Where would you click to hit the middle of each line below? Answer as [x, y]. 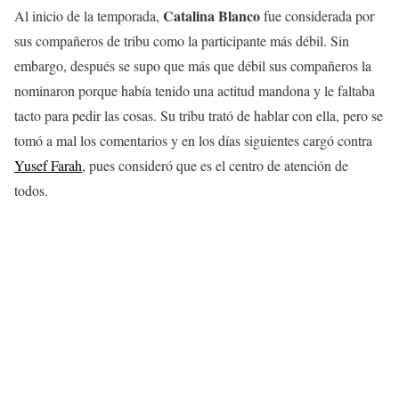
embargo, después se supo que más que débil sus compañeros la [193, 65]
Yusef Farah [48, 165]
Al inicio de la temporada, [89, 16]
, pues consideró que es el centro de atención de [215, 165]
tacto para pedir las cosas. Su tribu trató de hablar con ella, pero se [199, 115]
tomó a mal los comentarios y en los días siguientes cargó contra [193, 140]
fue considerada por [317, 16]
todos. [31, 190]
